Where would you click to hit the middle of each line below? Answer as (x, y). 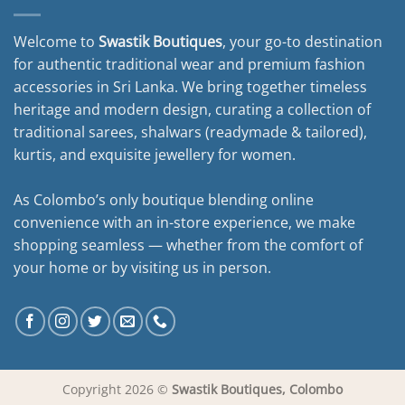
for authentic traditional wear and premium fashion (189, 64)
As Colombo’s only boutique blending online (164, 199)
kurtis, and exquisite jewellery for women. (155, 154)
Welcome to (56, 41)
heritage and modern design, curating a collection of (192, 109)
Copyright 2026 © (117, 389)
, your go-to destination (302, 41)
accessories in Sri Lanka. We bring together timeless (190, 86)
